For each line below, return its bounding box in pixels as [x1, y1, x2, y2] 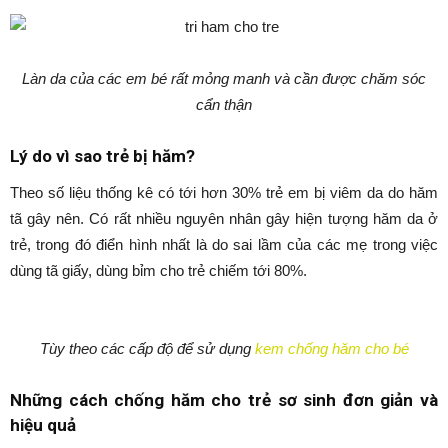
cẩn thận [196, 95, 252, 113]
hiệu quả [10, 414, 76, 435]
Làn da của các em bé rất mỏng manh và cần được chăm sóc [22, 69, 426, 87]
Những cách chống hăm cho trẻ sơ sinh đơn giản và [10, 389, 438, 410]
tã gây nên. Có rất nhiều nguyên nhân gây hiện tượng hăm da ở [10, 209, 438, 227]
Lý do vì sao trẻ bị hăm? [10, 145, 195, 166]
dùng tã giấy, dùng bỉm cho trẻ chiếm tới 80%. [10, 261, 307, 279]
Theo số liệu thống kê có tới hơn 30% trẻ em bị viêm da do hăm [10, 183, 438, 201]
